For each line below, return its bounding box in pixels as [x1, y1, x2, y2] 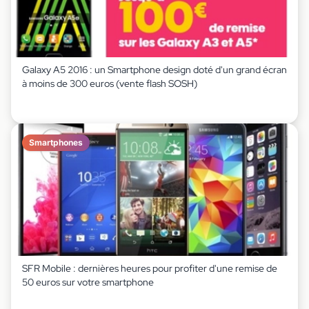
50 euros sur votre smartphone [22, 276, 154, 288]
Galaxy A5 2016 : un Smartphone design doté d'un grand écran [22, 63, 287, 76]
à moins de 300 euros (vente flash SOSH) [22, 77, 197, 90]
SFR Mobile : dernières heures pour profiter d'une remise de [22, 262, 277, 275]
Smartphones [29, 137, 83, 148]
